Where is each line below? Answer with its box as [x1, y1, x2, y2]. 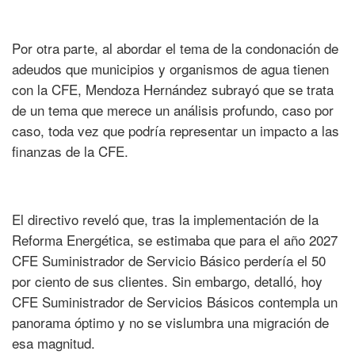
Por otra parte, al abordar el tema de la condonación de [12, 38, 338, 59]
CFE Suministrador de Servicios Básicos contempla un [12, 292, 338, 312]
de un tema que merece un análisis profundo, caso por [12, 100, 334, 120]
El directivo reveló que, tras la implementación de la [12, 209, 319, 230]
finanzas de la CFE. [12, 141, 128, 162]
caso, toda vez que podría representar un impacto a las [12, 120, 339, 141]
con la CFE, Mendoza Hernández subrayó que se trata [12, 79, 334, 100]
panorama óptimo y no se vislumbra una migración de [12, 312, 329, 333]
